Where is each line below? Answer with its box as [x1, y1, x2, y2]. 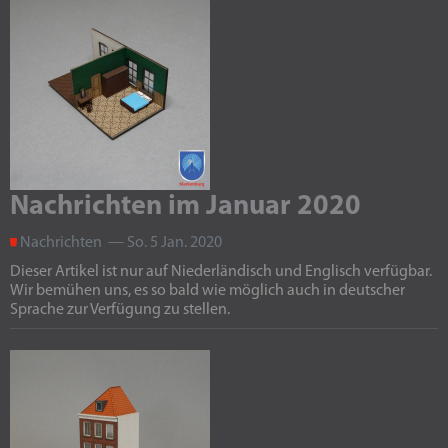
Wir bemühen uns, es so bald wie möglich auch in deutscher [10, 283, 405, 299]
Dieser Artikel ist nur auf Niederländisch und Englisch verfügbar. [10, 264, 432, 280]
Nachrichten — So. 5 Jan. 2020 [17, 235, 222, 251]
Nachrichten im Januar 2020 [10, 193, 361, 221]
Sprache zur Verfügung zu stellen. [10, 302, 230, 318]
